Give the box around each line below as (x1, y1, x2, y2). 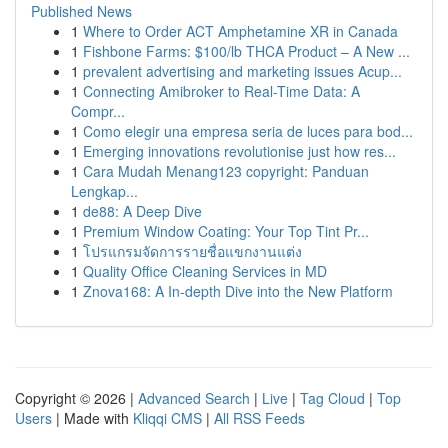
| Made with (52, 408, 133, 428)
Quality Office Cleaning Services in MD (83, 261, 327, 281)
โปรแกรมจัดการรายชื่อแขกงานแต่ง (83, 241, 302, 261)
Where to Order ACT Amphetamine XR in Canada (83, 21, 398, 41)
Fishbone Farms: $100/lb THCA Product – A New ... (83, 41, 410, 61)
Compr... (71, 101, 125, 121)
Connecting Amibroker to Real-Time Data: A (83, 81, 360, 101)
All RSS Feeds (214, 408, 305, 428)
